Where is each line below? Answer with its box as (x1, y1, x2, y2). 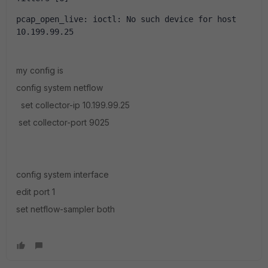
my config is (16, 65, 66, 75)
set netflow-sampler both (16, 204, 115, 214)
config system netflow (16, 83, 103, 93)
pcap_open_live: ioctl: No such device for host (16, 14, 236, 24)
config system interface (16, 169, 109, 179)
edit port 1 (16, 187, 55, 197)
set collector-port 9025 (16, 117, 109, 127)
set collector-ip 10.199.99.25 (16, 100, 130, 110)
